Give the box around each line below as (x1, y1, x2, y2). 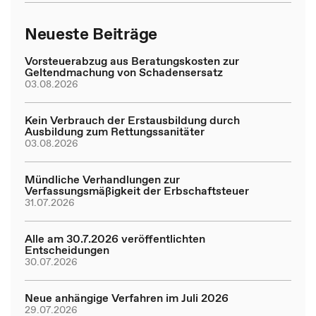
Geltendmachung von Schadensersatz (25, 64, 223, 80)
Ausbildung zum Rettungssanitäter (25, 123, 205, 139)
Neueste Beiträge (25, 22, 157, 45)
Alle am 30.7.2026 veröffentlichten (25, 231, 205, 246)
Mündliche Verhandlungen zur (25, 171, 180, 187)
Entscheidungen (25, 242, 109, 257)
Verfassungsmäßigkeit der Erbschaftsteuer (25, 183, 249, 198)
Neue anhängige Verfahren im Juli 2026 (25, 290, 229, 305)
